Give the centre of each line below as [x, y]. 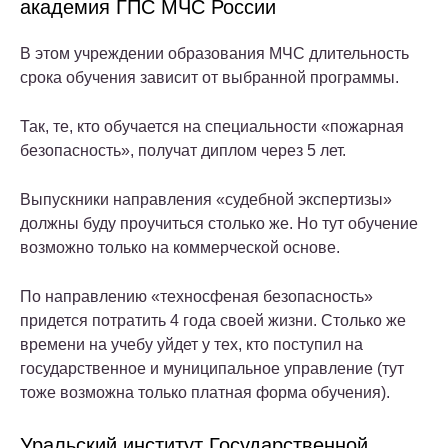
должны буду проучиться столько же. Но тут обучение [219, 223]
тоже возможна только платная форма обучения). [205, 392]
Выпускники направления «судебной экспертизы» [206, 199]
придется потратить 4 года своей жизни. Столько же [213, 320]
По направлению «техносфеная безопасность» [196, 296]
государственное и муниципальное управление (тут [212, 368]
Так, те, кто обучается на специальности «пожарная [212, 126]
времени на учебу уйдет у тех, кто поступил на [191, 344]
